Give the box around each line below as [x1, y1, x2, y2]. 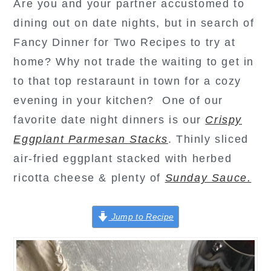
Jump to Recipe [108, 212, 174, 221]
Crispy [205, 114, 243, 126]
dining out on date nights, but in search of [13, 17, 255, 29]
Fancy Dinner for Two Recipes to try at [13, 36, 236, 48]
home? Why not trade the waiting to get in [13, 56, 254, 68]
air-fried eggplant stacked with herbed [13, 152, 232, 165]
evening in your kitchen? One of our [13, 94, 223, 106]
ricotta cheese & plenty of [13, 172, 165, 184]
